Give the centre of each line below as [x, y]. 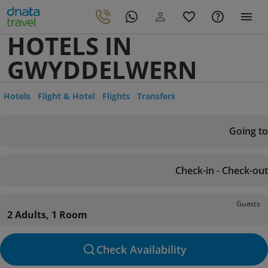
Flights [116, 96]
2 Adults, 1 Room [47, 215]
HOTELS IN [70, 46]
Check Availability [141, 249]
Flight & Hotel [66, 96]
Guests [248, 203]
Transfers [156, 96]
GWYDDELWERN [102, 70]
